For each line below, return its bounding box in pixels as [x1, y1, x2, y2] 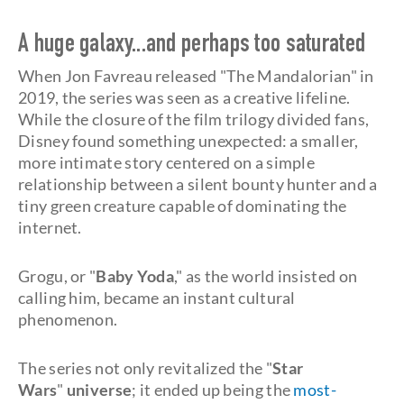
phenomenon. [18, 309, 118, 329]
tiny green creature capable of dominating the [18, 196, 347, 216]
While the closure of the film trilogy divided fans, [18, 109, 370, 129]
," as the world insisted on [174, 266, 358, 286]
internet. [18, 217, 82, 237]
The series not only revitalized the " [18, 358, 273, 378]
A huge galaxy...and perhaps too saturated [18, 33, 366, 59]
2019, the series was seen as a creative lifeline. [18, 87, 351, 107]
